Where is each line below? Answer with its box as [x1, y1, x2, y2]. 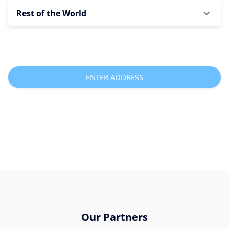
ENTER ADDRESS [86, 72, 143, 82]
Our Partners [81, 210, 148, 224]
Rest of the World [16, 7, 86, 19]
